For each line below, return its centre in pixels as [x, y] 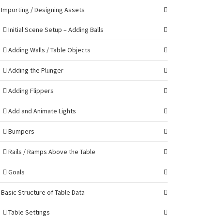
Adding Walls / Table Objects [49, 50]
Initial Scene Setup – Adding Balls [55, 30]
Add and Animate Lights [41, 111]
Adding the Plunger [35, 70]
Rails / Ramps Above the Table [51, 152]
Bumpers [21, 131]
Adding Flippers [30, 91]
